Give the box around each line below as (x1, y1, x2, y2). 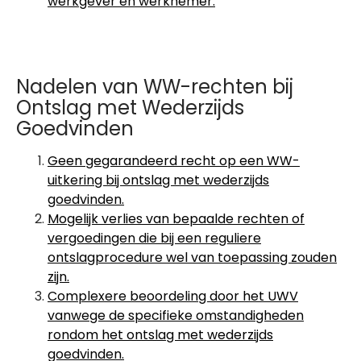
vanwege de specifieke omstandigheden (48, 306, 304, 325)
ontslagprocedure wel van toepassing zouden (48, 248, 337, 267)
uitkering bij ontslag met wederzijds (48, 171, 269, 189)
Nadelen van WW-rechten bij (16, 73, 293, 100)
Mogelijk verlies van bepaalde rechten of (48, 210, 305, 228)
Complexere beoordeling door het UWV (48, 287, 298, 305)
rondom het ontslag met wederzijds (48, 326, 273, 344)
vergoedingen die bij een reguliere (48, 229, 261, 247)
